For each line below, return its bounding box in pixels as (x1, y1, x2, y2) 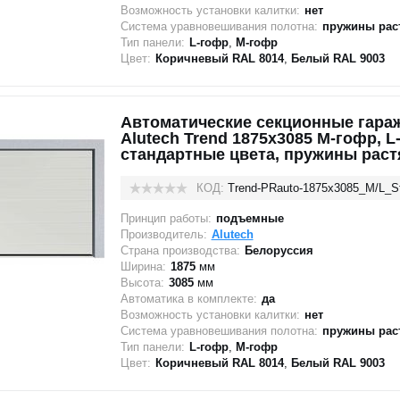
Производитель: (120, 228, 207, 241)
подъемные (215, 212, 284, 225)
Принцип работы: (120, 212, 212, 225)
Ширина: (120, 260, 166, 273)
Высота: (120, 276, 164, 289)
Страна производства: (120, 244, 240, 257)
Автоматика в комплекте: (120, 292, 257, 305)
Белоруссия (244, 244, 313, 257)
